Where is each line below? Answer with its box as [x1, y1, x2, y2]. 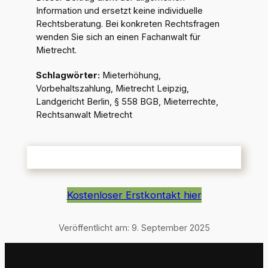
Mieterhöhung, [99, 69, 161, 81]
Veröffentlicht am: [58, 222, 129, 233]
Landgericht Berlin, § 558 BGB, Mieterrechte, [35, 96, 218, 107]
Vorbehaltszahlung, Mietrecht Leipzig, [35, 83, 189, 94]
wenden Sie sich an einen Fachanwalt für [35, 31, 200, 42]
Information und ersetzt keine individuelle [35, 5, 203, 16]
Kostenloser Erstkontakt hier [66, 188, 202, 201]
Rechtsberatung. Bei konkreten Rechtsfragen [35, 18, 220, 29]
